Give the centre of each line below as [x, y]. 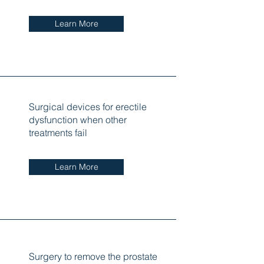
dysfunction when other [77, 119]
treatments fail [58, 132]
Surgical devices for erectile [88, 106]
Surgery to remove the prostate [93, 256]
